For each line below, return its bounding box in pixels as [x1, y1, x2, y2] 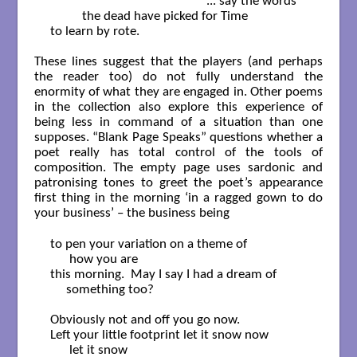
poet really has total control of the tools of [33, 145, 324, 159]
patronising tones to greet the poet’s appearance [33, 175, 324, 190]
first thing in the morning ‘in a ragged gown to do [33, 190, 324, 205]
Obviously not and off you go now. [49, 313, 240, 328]
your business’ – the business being [33, 206, 229, 220]
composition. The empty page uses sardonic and [33, 160, 324, 175]
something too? [49, 283, 154, 297]
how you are [49, 253, 138, 267]
